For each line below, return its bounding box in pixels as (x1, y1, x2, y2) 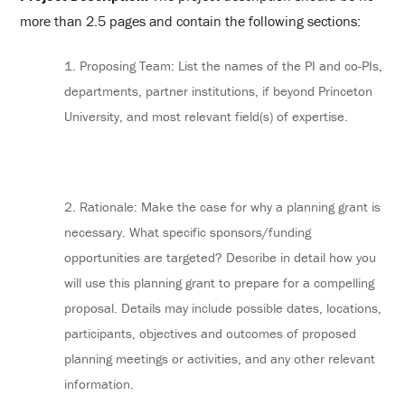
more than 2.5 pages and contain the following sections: (20, 11, 362, 30)
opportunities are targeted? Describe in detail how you (64, 249, 377, 267)
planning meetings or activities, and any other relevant (64, 350, 376, 368)
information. (64, 375, 135, 393)
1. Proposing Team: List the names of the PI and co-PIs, (64, 57, 383, 75)
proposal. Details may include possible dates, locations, (64, 299, 382, 317)
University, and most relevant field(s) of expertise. (64, 108, 349, 126)
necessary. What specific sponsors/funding (64, 223, 312, 241)
